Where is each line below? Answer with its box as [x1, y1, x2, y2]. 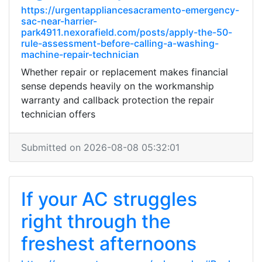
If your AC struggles [21, 188, 197, 211]
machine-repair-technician [21, 49, 139, 60]
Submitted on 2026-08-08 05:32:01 [21, 142, 180, 153]
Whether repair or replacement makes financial [21, 66, 228, 78]
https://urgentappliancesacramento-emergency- [21, 4, 239, 16]
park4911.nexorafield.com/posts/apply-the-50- [21, 26, 232, 38]
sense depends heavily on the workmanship [21, 80, 214, 92]
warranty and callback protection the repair [21, 94, 214, 106]
